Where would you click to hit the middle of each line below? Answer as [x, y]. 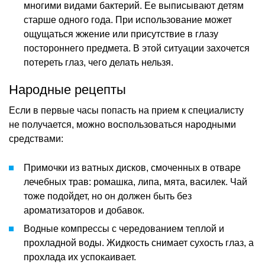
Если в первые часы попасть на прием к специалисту [126, 110]
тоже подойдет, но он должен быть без [108, 196]
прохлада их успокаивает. [80, 257]
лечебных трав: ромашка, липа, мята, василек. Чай [135, 182]
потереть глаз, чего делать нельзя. [98, 62]
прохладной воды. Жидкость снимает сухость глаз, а [139, 243]
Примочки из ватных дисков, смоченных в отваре [132, 167]
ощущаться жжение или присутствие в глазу [121, 34]
